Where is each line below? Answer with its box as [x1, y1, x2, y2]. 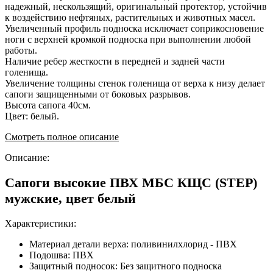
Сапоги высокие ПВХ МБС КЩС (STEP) [5, 175, 257, 191]
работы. [5, 45, 37, 56]
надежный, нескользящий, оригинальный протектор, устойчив [5, 1, 267, 12]
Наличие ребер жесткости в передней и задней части [5, 56, 225, 67]
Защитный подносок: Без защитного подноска [29, 260, 222, 271]
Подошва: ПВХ [29, 249, 94, 260]
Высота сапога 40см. [5, 100, 91, 111]
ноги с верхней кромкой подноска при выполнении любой [5, 34, 251, 45]
